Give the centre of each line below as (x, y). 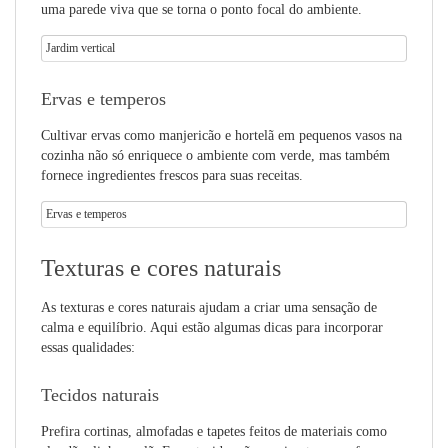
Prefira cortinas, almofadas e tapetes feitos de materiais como (214, 431)
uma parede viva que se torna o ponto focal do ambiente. (201, 9)
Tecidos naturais (100, 395)
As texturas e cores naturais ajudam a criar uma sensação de (209, 307)
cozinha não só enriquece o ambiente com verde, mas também (215, 155)
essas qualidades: (88, 347)
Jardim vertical (80, 48)
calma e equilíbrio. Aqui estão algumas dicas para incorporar (212, 327)
